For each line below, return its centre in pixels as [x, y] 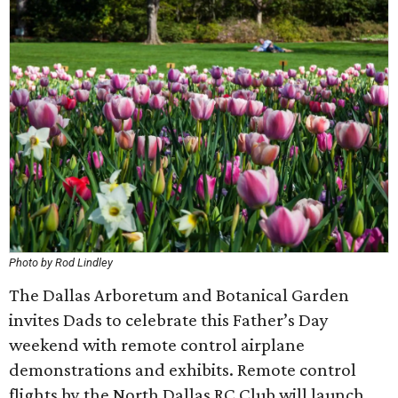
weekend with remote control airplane [157, 345]
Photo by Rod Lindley [61, 263]
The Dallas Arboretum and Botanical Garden [179, 295]
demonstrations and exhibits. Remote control [183, 370]
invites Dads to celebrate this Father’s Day [169, 320]
